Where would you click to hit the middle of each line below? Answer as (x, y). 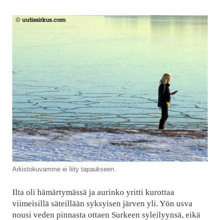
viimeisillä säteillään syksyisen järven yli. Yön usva (102, 203)
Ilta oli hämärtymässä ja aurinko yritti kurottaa (93, 192)
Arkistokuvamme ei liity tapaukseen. (64, 169)
